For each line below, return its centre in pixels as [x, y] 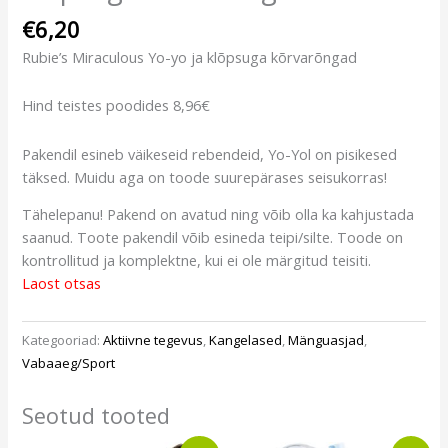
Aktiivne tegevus [153, 339]
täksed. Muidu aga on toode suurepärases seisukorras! [205, 176]
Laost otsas [62, 283]
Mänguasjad [326, 339]
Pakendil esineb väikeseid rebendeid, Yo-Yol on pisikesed [210, 153]
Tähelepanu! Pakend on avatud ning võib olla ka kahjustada [218, 214]
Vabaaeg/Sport [69, 362]
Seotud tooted [96, 415]
